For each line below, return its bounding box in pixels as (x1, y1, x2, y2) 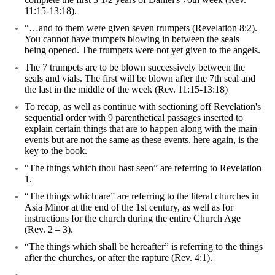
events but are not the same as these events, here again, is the (25, 134, 258, 145)
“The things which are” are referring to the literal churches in (25, 191, 259, 202)
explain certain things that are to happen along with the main (25, 123, 257, 134)
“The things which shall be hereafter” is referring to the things (25, 241, 263, 252)
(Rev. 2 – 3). (25, 224, 73, 235)
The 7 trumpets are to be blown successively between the (25, 62, 245, 73)
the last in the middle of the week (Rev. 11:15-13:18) (25, 84, 228, 95)
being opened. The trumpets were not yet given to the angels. (25, 45, 260, 56)
